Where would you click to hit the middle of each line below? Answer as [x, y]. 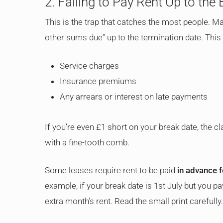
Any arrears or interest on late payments [134, 96]
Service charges [89, 65]
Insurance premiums [98, 81]
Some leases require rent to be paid [111, 170]
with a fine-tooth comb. [87, 142]
